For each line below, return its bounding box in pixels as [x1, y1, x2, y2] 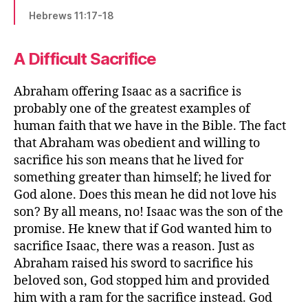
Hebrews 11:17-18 [29, 9, 114, 21]
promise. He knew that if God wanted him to [14, 221, 272, 237]
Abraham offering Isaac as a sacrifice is [14, 83, 241, 100]
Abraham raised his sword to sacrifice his [14, 255, 253, 272]
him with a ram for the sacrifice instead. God [14, 289, 272, 306]
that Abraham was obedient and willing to [14, 135, 260, 151]
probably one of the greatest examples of [14, 100, 250, 117]
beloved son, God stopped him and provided [14, 272, 269, 289]
